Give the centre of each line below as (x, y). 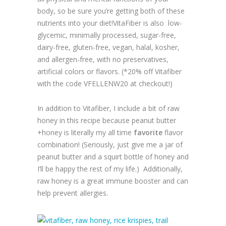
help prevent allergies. (73, 193)
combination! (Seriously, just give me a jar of (110, 145)
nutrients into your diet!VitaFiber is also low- (110, 23)
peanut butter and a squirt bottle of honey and (113, 157)
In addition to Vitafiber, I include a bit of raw (108, 108)
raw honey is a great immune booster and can (113, 181)
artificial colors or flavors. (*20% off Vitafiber (109, 72)
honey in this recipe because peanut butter (107, 121)
